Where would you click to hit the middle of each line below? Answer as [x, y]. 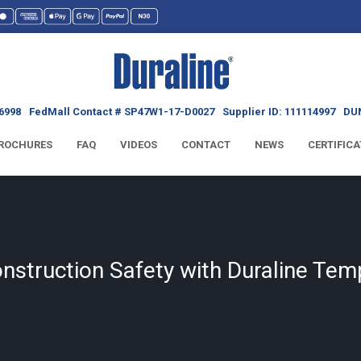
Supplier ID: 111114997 [278, 111]
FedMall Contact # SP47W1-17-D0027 [121, 111]
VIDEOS [139, 144]
